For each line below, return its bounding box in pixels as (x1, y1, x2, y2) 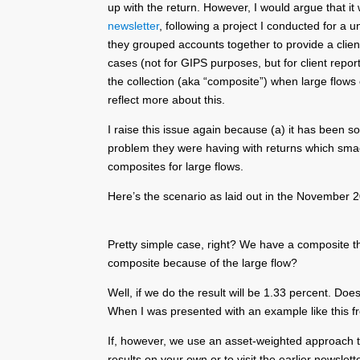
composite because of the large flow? (108, 256, 298, 269)
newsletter (108, 18, 160, 32)
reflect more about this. (108, 92, 226, 106)
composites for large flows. (108, 159, 244, 173)
